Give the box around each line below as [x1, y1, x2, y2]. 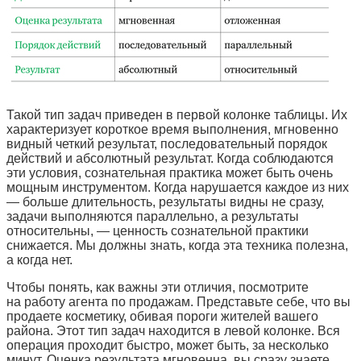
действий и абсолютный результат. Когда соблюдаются [6, 151, 334, 165]
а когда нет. [6, 252, 73, 267]
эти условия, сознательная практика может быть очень [6, 165, 333, 180]
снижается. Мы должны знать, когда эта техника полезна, [6, 238, 348, 252]
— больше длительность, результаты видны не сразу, [6, 194, 324, 209]
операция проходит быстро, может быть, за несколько [6, 338, 329, 352]
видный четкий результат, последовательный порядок [6, 136, 327, 151]
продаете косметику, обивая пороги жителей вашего [6, 309, 318, 323]
